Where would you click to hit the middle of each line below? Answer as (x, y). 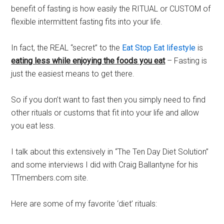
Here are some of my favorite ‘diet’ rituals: (84, 204)
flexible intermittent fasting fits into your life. (87, 22)
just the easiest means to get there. (73, 74)
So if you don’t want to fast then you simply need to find (108, 100)
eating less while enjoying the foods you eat (88, 61)
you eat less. (33, 126)
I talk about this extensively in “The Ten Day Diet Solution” (110, 152)
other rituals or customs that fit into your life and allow (105, 113)
